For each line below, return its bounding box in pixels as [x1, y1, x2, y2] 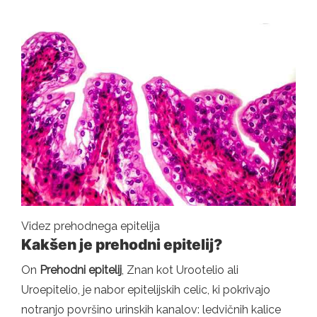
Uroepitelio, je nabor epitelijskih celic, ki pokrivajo [21, 283, 270, 297]
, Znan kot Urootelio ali [122, 263, 238, 277]
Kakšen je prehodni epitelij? [21, 236, 222, 254]
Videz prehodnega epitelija [21, 219, 160, 234]
